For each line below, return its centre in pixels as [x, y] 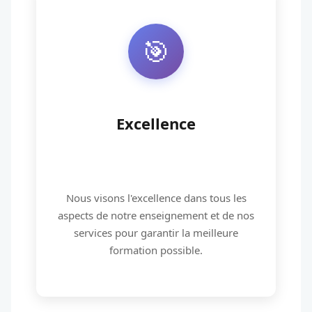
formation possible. [156, 250]
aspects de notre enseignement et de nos [156, 215]
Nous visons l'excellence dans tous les [156, 198]
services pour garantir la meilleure [156, 233]
